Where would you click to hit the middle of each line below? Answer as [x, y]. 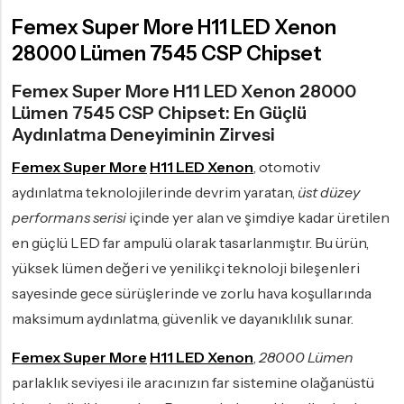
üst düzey [329, 193]
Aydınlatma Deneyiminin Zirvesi [143, 135]
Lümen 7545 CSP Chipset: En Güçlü [159, 113]
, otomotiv [287, 167]
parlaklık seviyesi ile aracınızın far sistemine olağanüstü [193, 383]
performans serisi [69, 218]
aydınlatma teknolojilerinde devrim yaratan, [155, 193]
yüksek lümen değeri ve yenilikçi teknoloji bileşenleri [186, 268]
